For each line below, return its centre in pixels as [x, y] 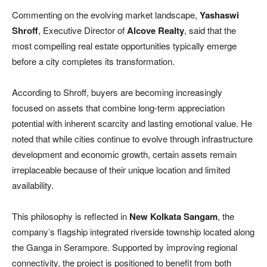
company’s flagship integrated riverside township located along [133, 231]
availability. [33, 185]
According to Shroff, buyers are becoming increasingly [117, 92]
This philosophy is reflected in [71, 216]
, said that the [210, 30]
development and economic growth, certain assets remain [124, 154]
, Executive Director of [83, 30]
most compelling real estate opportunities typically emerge [124, 45]
